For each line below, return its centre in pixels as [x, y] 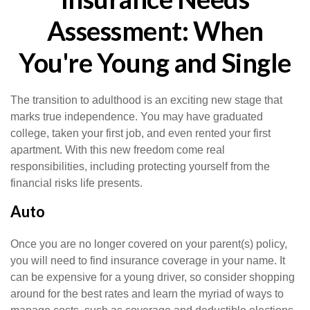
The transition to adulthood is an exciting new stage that [146, 100]
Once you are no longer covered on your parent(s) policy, [149, 244]
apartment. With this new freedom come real [118, 150]
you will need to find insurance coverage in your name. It [148, 261]
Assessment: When [155, 30]
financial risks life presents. [76, 183]
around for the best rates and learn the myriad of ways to [147, 294]
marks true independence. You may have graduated [137, 117]
